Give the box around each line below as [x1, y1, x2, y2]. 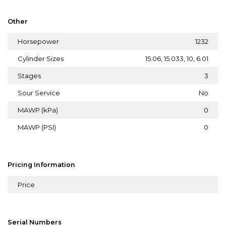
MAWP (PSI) [18, 123, 56, 131]
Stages [18, 71, 41, 80]
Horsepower [18, 37, 59, 45]
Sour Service [18, 88, 60, 97]
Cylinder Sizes [18, 54, 64, 63]
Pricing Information [8, 160, 75, 168]
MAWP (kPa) [18, 105, 58, 114]
